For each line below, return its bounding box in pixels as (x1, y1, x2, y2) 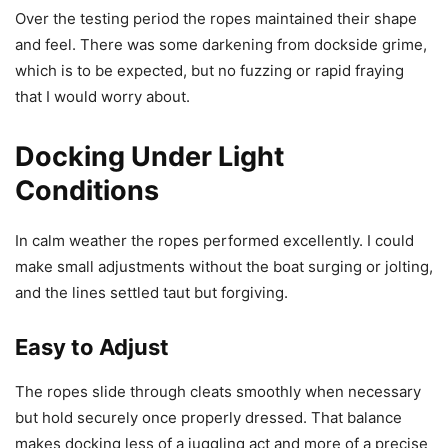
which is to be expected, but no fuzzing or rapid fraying (15, 60, 404, 80)
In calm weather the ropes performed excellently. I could (15, 230, 414, 250)
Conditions (15, 173, 159, 207)
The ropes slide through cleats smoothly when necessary (15, 381, 421, 401)
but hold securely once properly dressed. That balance (15, 407, 402, 427)
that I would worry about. (15, 86, 190, 106)
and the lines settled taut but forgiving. (15, 282, 288, 302)
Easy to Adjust (15, 333, 169, 360)
